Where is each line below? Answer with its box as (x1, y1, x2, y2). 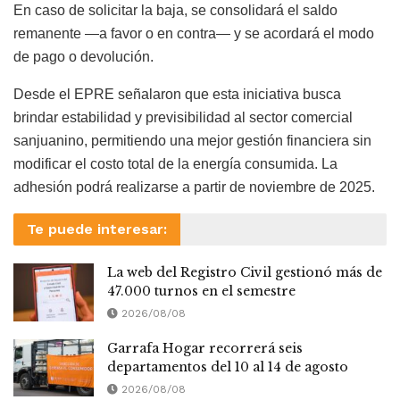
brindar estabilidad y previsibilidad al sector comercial (13, 110, 353, 126)
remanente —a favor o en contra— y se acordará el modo (13, 26, 374, 42)
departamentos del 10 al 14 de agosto (107, 358, 348, 375)
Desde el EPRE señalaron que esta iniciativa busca (13, 87, 341, 103)
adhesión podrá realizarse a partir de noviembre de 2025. (13, 179, 375, 196)
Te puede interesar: (27, 221, 167, 238)
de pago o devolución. (13, 49, 154, 65)
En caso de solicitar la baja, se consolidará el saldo (13, 3, 337, 19)
